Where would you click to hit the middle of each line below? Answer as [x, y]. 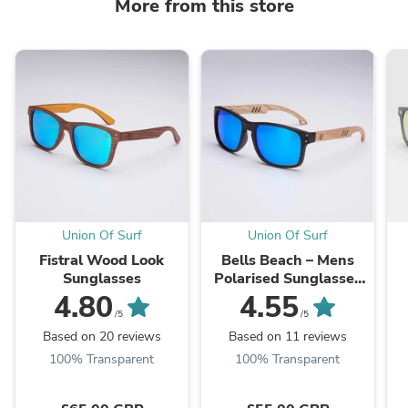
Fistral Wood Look [102, 261]
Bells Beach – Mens [287, 261]
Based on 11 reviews [287, 337]
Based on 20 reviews [102, 337]
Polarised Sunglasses [287, 279]
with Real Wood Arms [287, 297]
